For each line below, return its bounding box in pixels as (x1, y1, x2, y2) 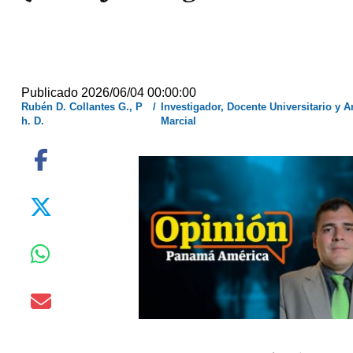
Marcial (160, 115, 196, 127)
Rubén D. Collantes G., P (21, 101, 143, 113)
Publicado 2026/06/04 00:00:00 (21, 86, 197, 99)
